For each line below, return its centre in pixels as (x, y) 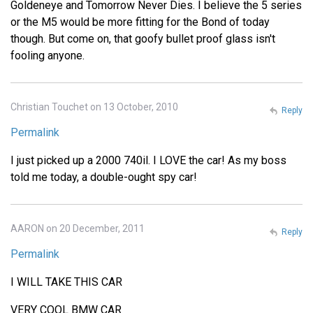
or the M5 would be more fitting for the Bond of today (140, 22)
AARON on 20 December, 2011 (78, 229)
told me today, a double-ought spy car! (104, 177)
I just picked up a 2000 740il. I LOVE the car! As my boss (148, 161)
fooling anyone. (48, 56)
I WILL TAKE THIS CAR (66, 282)
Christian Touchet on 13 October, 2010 (94, 107)
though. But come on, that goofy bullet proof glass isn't (143, 39)
